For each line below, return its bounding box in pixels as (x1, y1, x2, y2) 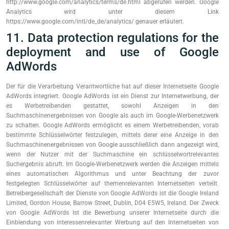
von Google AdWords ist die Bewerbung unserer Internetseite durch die (6, 209, 219, 216)
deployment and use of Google (6, 45, 219, 59)
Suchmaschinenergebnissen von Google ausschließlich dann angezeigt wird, (6, 141, 219, 148)
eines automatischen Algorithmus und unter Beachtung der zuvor (6, 170, 219, 177)
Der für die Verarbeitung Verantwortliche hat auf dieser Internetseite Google (6, 83, 219, 90)
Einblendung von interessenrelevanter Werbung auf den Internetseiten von (6, 219, 219, 226)
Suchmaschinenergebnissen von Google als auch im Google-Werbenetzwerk (6, 112, 219, 119)
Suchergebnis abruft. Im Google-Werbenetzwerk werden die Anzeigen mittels (6, 161, 219, 168)
